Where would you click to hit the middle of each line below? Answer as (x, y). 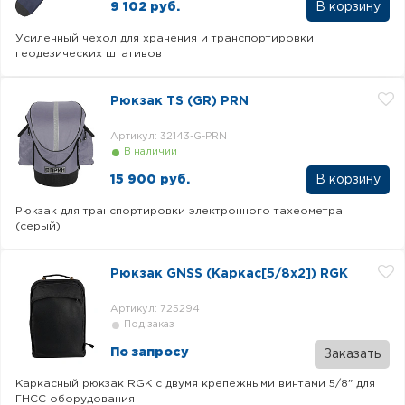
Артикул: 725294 (155, 309)
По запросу (150, 352)
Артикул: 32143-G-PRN (169, 137)
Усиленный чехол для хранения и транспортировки (165, 38)
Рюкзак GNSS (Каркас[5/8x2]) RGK (229, 274)
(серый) (38, 226)
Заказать (352, 354)
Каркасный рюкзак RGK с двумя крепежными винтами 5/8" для (195, 384)
